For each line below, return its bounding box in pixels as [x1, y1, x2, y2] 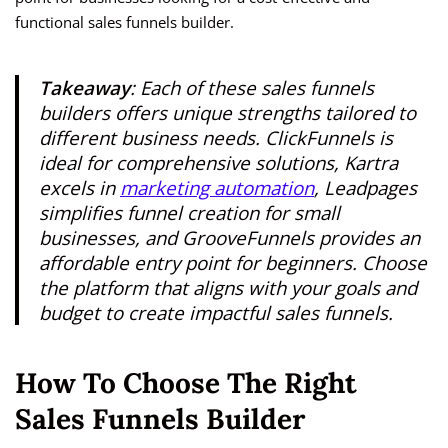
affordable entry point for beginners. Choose [39, 250, 427, 276]
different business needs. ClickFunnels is [39, 125, 393, 151]
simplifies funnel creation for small [39, 200, 340, 226]
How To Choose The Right [15, 365, 357, 402]
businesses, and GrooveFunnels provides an [39, 225, 420, 251]
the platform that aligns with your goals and [39, 275, 417, 301]
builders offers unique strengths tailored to [39, 100, 416, 126]
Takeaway [39, 75, 130, 101]
